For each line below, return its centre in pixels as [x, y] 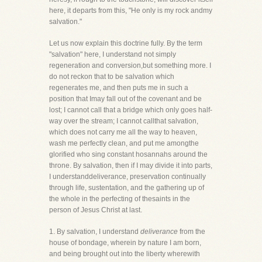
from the [192, 232]
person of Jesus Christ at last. [96, 210]
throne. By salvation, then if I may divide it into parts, [131, 166]
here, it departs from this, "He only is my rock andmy [131, 11]
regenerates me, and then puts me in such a [119, 88]
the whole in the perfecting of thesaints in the [120, 199]
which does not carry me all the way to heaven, [123, 132]
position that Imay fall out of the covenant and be [125, 99]
